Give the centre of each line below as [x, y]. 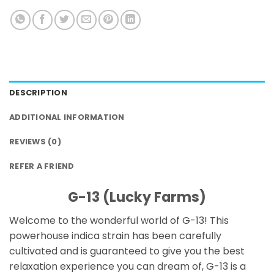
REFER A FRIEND [42, 166]
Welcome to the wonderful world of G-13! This [119, 221]
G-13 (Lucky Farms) [137, 197]
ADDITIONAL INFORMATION [67, 117]
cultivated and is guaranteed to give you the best [127, 251]
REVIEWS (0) [35, 142]
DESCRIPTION [38, 93]
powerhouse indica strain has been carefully [115, 236]
